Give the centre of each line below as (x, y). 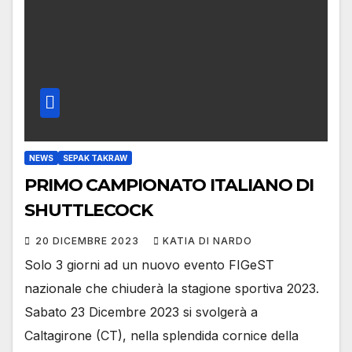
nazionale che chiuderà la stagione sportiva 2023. (172, 289)
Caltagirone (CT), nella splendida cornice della (161, 336)
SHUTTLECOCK (88, 211)
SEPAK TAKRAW (95, 158)
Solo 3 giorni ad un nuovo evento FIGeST (149, 265)
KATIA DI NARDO (207, 241)
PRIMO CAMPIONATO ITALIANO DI (169, 185)
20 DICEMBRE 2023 (89, 241)
